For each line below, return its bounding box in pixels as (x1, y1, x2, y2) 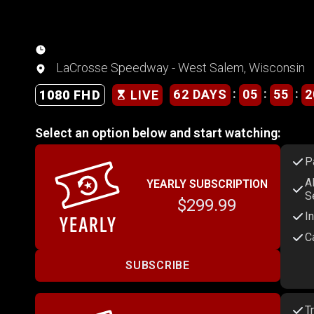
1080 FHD (39, 87, 101, 102)
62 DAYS (173, 87, 228, 102)
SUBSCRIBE (125, 259, 190, 273)
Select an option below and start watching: (35, 125, 280, 140)
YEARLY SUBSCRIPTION (146, 177, 268, 191)
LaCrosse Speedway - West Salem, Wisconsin (53, 60, 305, 75)
